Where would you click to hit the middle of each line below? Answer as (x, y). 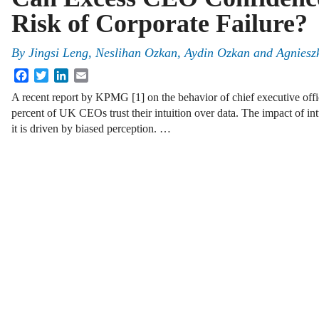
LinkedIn (89, 74)
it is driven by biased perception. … (91, 129)
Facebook (51, 74)
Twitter (64, 74)
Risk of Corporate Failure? (159, 23)
